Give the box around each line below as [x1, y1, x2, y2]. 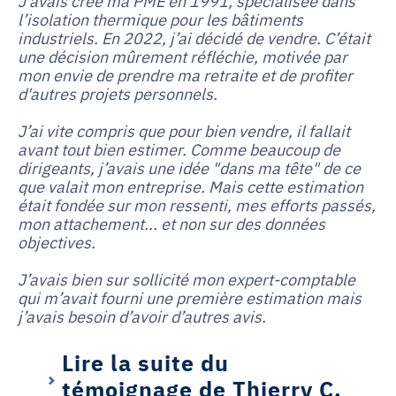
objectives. [18, 231, 99, 253]
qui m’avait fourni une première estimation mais [18, 286, 362, 308]
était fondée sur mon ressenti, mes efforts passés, [18, 194, 376, 216]
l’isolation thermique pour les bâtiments [18, 8, 303, 30]
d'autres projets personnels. [18, 82, 221, 104]
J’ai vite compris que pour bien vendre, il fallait [18, 119, 350, 141]
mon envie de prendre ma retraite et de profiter [18, 64, 353, 86]
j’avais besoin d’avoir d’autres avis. [18, 305, 266, 327]
